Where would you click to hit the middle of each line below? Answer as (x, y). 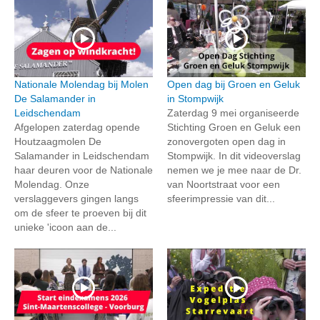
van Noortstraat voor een (224, 185)
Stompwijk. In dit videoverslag (234, 156)
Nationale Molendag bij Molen (81, 85)
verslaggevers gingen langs (76, 199)
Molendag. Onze (52, 185)
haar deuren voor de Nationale (84, 170)
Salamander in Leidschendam (82, 156)
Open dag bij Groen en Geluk (234, 85)
